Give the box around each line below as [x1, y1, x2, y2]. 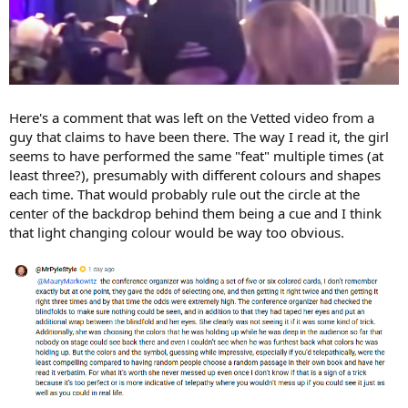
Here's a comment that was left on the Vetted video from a [9, 108, 374, 127]
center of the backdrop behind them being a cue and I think [9, 204, 382, 223]
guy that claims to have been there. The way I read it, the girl [9, 127, 389, 147]
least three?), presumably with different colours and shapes [9, 166, 381, 185]
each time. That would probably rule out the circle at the [9, 185, 360, 204]
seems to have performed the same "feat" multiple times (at [9, 147, 383, 166]
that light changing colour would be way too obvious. [9, 223, 344, 242]
